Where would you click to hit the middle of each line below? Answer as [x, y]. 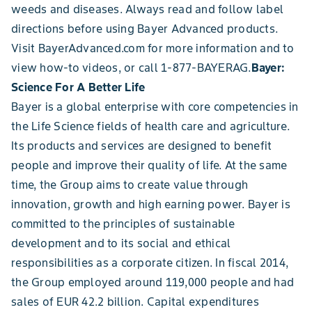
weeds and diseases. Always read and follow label [147, 9]
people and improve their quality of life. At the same [149, 165]
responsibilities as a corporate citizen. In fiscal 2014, [150, 263]
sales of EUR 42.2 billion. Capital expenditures [135, 302]
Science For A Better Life [78, 87]
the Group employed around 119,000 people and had [153, 282]
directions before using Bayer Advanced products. [145, 29]
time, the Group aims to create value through [130, 185]
